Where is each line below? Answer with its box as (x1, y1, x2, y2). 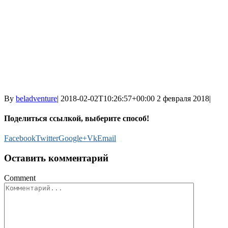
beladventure (16, 94, 57, 103)
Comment (4, 173, 36, 182)
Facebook (4, 134, 36, 143)
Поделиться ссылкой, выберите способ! (4, 114, 149, 123)
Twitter (36, 134, 59, 143)
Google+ (59, 134, 87, 143)
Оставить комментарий (4, 153, 108, 164)
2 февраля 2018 (157, 94, 209, 103)
